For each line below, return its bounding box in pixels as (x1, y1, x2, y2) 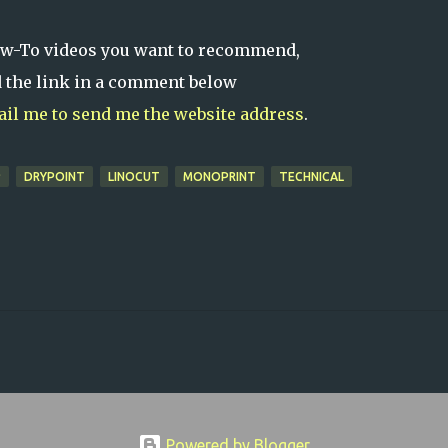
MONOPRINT (182, 170, 256, 183)
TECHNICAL (278, 170, 344, 183)
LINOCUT (107, 170, 160, 183)
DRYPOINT (23, 170, 85, 183)
